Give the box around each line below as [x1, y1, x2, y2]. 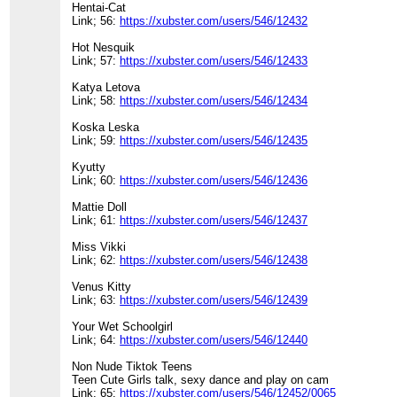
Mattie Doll [72, 200, 128, 214]
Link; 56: [72, 14, 121, 28]
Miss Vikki [72, 240, 127, 254]
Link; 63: [72, 293, 121, 307]
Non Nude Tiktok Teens [72, 360, 193, 374]
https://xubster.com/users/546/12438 [120, 253, 308, 268]
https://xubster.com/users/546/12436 [120, 174, 308, 188]
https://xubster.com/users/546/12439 [120, 293, 308, 307]
